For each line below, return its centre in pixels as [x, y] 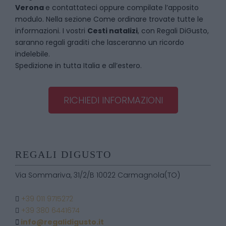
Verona [30, 8]
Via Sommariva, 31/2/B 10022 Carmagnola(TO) [98, 175]
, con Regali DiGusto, [173, 31]
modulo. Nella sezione [54, 19]
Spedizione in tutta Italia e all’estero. [78, 66]
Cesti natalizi [112, 31]
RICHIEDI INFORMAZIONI [113, 100]
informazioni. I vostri [51, 31]
